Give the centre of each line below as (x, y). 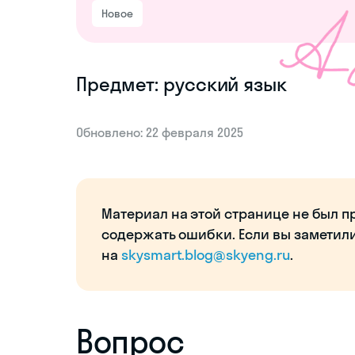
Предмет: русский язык (181, 84)
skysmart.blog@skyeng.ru (205, 255)
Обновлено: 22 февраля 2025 (160, 133)
